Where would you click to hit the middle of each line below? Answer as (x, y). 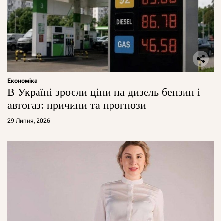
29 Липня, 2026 (29, 121)
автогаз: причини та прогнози (77, 105)
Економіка (22, 81)
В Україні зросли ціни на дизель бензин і (104, 92)
